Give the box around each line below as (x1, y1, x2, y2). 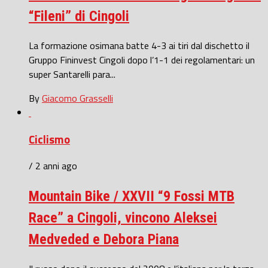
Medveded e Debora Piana (29, 231, 179, 248)
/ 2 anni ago (29, 159, 77, 173)
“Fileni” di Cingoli (29, 8, 129, 25)
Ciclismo (29, 130, 70, 148)
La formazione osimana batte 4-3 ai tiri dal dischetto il (29, 38, 249, 53)
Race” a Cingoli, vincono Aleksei (29, 209, 217, 227)
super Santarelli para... (29, 66, 115, 81)
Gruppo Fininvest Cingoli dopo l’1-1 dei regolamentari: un (29, 52, 255, 67)
